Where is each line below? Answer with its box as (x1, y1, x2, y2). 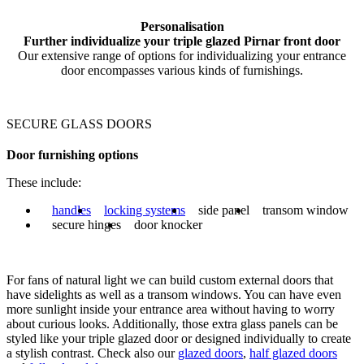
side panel (198, 202, 249, 217)
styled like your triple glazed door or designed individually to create (6, 331, 351, 345)
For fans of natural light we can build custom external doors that (6, 272, 333, 287)
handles (52, 202, 91, 217)
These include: (6, 175, 81, 189)
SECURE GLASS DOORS (6, 116, 152, 131)
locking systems (104, 202, 185, 217)
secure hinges (52, 217, 121, 232)
